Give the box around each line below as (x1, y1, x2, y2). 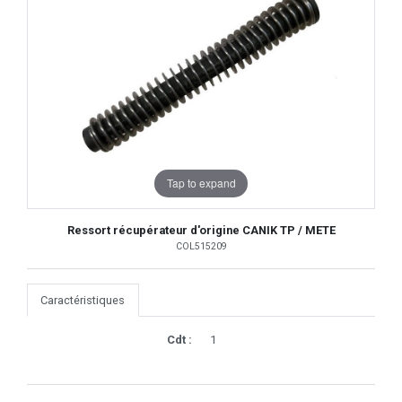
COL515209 (175, 240, 227, 252)
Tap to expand (166, 175, 236, 191)
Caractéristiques (40, 293, 126, 307)
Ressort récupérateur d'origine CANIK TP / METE (66, 223, 336, 237)
